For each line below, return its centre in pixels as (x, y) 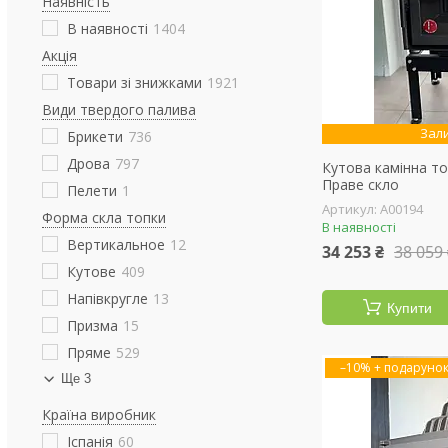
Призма (92, 325)
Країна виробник (99, 414)
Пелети (92, 190)
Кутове (91, 271)
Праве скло (361, 184)
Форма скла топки (104, 217)
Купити (409, 308)
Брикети (95, 136)
